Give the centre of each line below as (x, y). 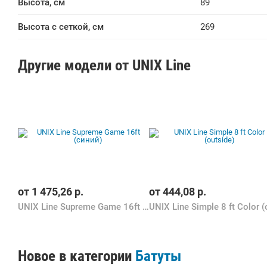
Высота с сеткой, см (61, 27)
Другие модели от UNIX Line (104, 65)
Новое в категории (77, 256)
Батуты (158, 256)
